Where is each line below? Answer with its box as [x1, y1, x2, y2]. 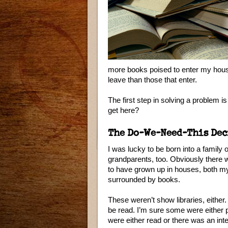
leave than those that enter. [108, 75, 197, 84]
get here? [108, 106, 139, 115]
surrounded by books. [108, 175, 182, 184]
